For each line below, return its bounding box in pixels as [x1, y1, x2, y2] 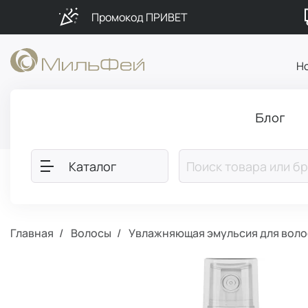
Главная [10, 225, 54, 241]
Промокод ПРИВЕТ [89, 10, 188, 25]
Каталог [69, 158, 116, 175]
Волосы [71, 225, 111, 241]
